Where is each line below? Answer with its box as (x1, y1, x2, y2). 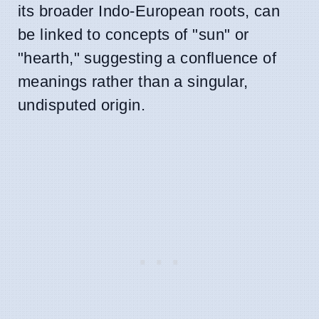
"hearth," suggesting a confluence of (18, 48, 277, 67)
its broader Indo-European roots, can (18, 1, 281, 20)
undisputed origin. (18, 95, 146, 114)
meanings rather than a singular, (18, 72, 249, 90)
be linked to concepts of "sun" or (18, 25, 249, 43)
